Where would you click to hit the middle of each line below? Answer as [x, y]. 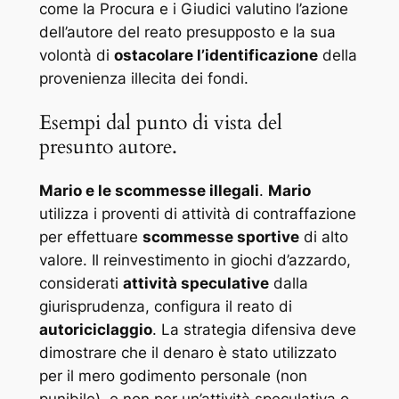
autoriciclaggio [95, 330]
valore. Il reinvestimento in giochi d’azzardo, [195, 261]
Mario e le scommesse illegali [149, 191]
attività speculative [195, 284]
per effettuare [90, 237]
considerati [81, 284]
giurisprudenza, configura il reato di [165, 307]
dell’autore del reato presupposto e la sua [187, 32]
